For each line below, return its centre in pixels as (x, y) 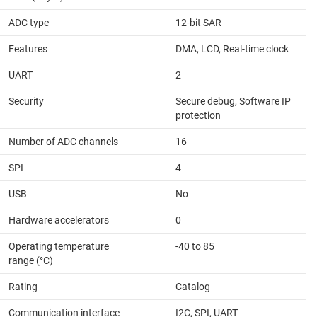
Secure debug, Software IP (233, 102)
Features (28, 49)
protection (198, 116)
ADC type (29, 23)
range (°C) (31, 261)
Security (26, 102)
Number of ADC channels (63, 142)
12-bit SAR (198, 23)
